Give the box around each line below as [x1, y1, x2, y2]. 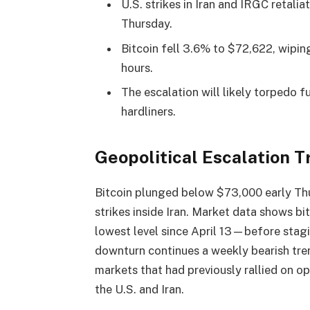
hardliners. [120, 104, 176, 119]
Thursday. [120, 17, 172, 31]
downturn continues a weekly [94, 244, 251, 258]
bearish [250, 244, 289, 258]
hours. [120, 60, 153, 75]
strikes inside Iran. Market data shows [94, 205, 295, 219]
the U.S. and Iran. [94, 282, 184, 297]
